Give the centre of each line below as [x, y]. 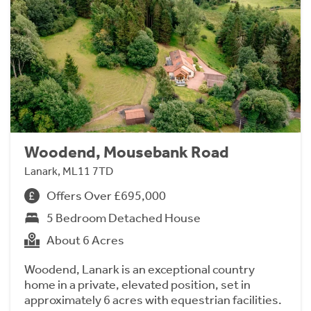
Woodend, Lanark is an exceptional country [140, 269]
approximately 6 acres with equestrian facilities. [153, 300]
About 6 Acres [85, 240]
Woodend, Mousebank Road [127, 152]
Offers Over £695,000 [106, 195]
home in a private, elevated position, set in [137, 284]
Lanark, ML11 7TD [69, 171]
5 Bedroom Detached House [124, 218]
